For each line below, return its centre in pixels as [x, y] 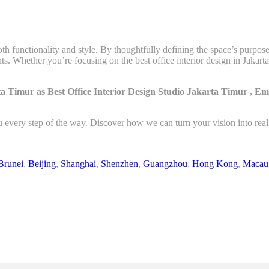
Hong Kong [215, 164]
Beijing [42, 164]
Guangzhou [165, 164]
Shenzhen [119, 164]
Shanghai [78, 164]
